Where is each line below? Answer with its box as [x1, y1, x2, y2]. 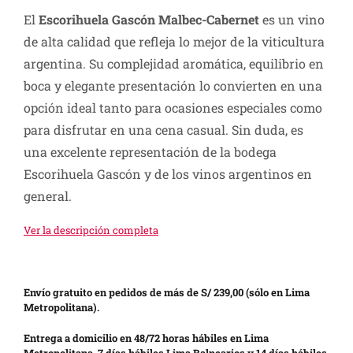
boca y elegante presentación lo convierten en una [23, 77, 322, 95]
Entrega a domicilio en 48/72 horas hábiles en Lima [23, 331, 269, 346]
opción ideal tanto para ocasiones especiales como [23, 99, 322, 117]
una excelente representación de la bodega [23, 143, 277, 161]
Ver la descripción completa [23, 223, 158, 238]
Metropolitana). [23, 300, 99, 315]
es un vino [258, 11, 325, 28]
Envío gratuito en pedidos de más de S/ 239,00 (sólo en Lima [23, 285, 310, 300]
